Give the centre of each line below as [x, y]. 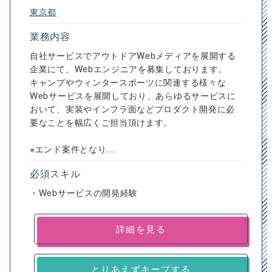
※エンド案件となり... [73, 149]
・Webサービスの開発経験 [84, 192]
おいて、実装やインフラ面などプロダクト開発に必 [133, 109]
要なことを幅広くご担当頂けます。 [101, 122]
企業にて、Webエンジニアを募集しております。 [129, 69]
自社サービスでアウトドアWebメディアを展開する [133, 55]
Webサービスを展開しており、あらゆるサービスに [133, 95]
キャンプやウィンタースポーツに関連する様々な [128, 82]
